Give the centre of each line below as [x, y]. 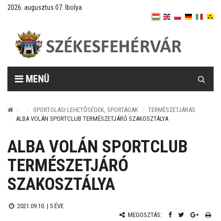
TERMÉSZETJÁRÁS [172, 110]
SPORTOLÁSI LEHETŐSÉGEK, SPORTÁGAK [86, 110]
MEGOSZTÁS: [144, 215]
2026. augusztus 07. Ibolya [45, 7]
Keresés [202, 72]
